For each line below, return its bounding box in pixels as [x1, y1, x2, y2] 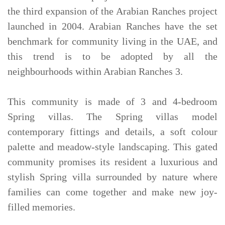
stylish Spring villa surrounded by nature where [8, 171, 217, 182]
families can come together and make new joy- [8, 186, 217, 197]
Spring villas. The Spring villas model [8, 111, 217, 122]
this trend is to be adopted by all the [8, 51, 217, 62]
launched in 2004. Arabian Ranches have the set [8, 21, 217, 32]
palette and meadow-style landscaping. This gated [8, 141, 217, 152]
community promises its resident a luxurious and [8, 156, 217, 167]
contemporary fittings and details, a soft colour [8, 126, 217, 137]
